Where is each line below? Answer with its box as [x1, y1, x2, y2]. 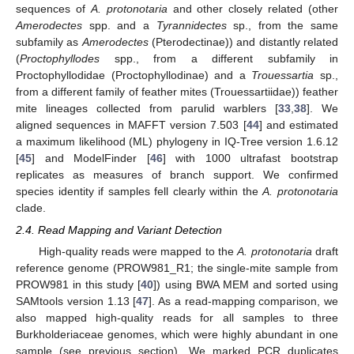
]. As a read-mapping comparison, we [149, 294, 338, 307]
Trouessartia [251, 68, 314, 81]
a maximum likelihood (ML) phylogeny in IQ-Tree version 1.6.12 [16, 134, 338, 148]
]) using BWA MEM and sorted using [153, 277, 339, 291]
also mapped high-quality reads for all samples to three [16, 311, 338, 324]
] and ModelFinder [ [32, 151, 150, 164]
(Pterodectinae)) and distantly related [148, 35, 339, 48]
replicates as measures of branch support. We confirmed [16, 168, 338, 181]
